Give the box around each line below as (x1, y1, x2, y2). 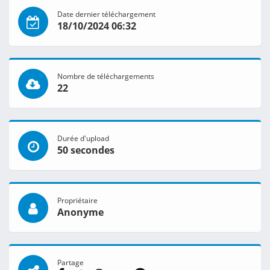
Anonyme (57, 206, 104, 219)
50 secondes (57, 143, 115, 157)
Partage (57, 257, 84, 268)
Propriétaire (57, 195, 98, 206)
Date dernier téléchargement (57, 9, 155, 19)
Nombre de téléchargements (57, 71, 154, 81)
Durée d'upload (57, 133, 109, 143)
